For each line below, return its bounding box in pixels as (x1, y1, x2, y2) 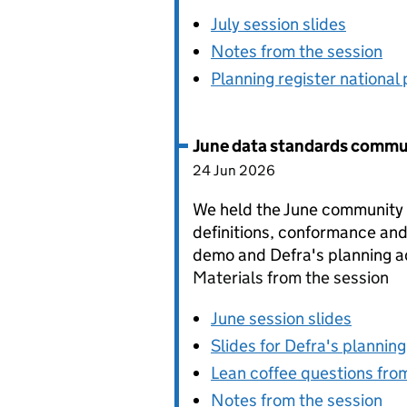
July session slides (211, 14, 346, 35)
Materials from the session (193, 267, 389, 288)
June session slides (211, 308, 352, 329)
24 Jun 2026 (193, 162, 275, 179)
